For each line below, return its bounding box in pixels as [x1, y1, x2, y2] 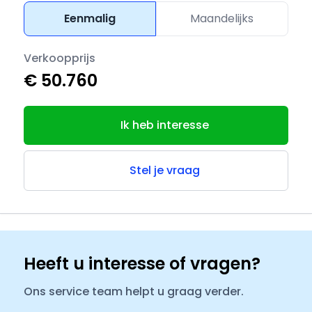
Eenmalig [64, 10, 116, 26]
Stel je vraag [129, 162, 200, 178]
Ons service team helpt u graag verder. [24, 283, 244, 299]
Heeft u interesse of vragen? [24, 252, 261, 275]
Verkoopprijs [24, 50, 96, 66]
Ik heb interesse [120, 117, 209, 133]
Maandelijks [190, 10, 254, 26]
